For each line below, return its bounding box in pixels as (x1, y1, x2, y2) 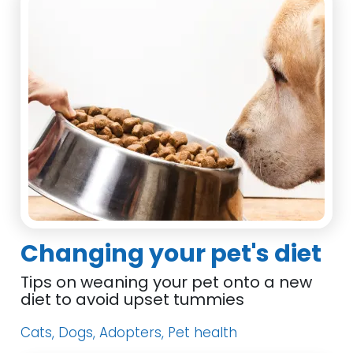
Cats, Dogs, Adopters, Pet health (20, 323, 238, 342)
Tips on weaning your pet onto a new (20, 271, 313, 293)
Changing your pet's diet (20, 237, 322, 270)
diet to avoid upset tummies (20, 288, 245, 310)
